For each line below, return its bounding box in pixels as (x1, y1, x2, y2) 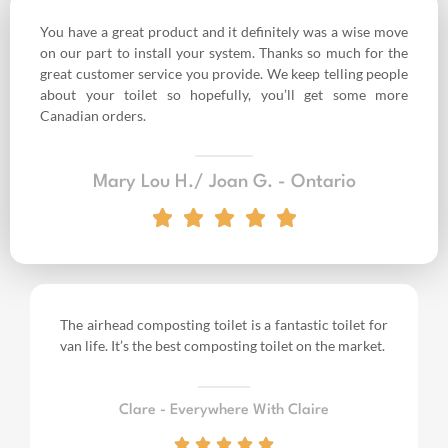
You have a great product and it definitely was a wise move (40, 22, 408, 40)
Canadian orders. (40, 106, 146, 124)
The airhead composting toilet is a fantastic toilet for (60, 316, 388, 334)
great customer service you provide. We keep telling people (40, 64, 408, 82)
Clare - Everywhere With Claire (119, 402, 329, 418)
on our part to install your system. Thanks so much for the (40, 43, 408, 61)
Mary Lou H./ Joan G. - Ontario (92, 173, 356, 192)
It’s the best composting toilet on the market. (108, 337, 385, 355)
